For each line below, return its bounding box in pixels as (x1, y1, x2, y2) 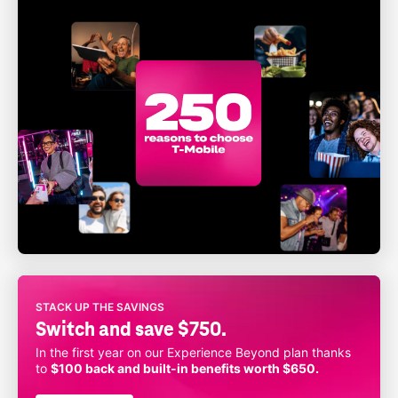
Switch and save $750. (36, 317, 227, 341)
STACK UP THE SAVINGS (36, 300, 164, 314)
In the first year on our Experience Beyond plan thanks (36, 345, 351, 360)
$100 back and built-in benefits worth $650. (51, 361, 319, 376)
